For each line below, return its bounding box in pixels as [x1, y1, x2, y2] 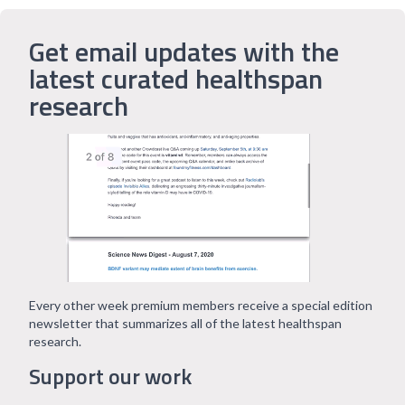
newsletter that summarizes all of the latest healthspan [29, 316, 342, 331]
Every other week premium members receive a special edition [29, 297, 372, 313]
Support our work [29, 360, 192, 392]
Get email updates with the [29, 31, 339, 72]
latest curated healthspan [29, 58, 323, 99]
